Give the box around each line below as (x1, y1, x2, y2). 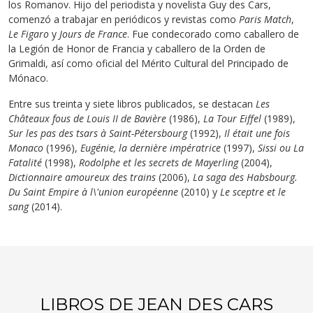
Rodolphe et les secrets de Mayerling (79, 156, 238, 169)
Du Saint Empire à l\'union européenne (8, 185, 178, 198)
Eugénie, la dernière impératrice (80, 141, 221, 154)
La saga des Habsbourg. (193, 170, 298, 184)
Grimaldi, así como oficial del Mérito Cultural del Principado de (8, 57, 289, 70)
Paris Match (239, 13, 291, 26)
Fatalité (8, 156, 42, 169)
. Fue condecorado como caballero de (127, 27, 299, 41)
